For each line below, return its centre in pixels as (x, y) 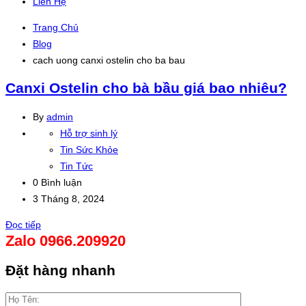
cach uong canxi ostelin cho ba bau (109, 60)
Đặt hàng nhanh (60, 270)
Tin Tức (76, 166)
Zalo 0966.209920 (66, 240)
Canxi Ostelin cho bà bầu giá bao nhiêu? (146, 88)
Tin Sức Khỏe (89, 149)
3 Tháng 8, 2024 (69, 198)
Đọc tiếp (23, 224)
